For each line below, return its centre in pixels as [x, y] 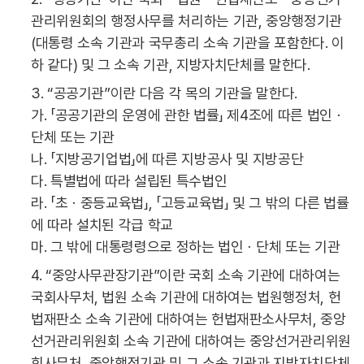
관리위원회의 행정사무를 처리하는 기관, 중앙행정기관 [186, 21]
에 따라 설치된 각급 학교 [102, 225]
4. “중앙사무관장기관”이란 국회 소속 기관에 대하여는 [186, 275]
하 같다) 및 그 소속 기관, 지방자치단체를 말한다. [171, 65]
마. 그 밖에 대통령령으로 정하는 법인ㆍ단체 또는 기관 [186, 247]
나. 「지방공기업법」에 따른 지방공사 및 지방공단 [167, 159]
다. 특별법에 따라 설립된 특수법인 [129, 181]
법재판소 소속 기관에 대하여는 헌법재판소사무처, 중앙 [188, 319]
